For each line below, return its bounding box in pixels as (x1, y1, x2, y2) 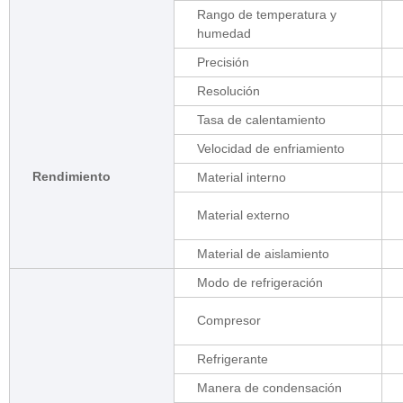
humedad (196, 26, 251, 40)
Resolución (196, 84, 260, 98)
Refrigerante (196, 352, 268, 366)
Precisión (196, 55, 249, 69)
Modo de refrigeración (196, 275, 323, 290)
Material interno (196, 170, 286, 184)
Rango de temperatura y (196, 7, 336, 22)
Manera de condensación (196, 381, 342, 395)
